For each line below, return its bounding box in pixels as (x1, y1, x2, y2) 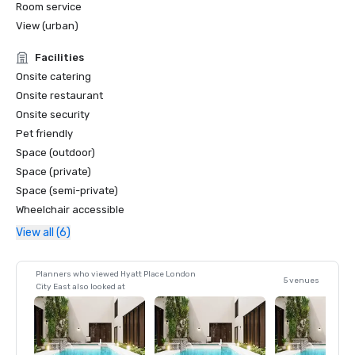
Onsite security (16, 109, 90, 120)
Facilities (35, 52, 84, 63)
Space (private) (16, 166, 91, 177)
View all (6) (16, 226, 71, 239)
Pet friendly (16, 128, 73, 139)
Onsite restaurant (16, 90, 103, 101)
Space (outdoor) (16, 147, 95, 158)
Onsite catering (16, 71, 91, 82)
